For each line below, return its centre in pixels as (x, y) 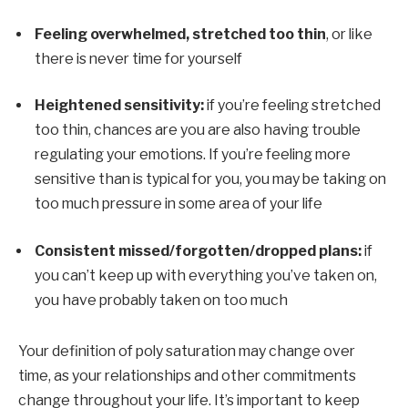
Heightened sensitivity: (119, 106)
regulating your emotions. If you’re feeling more (193, 155)
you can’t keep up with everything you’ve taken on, (206, 275)
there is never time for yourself (138, 58)
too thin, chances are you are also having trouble (198, 130)
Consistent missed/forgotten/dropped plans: (198, 251)
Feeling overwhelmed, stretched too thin (180, 34)
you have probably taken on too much (161, 300)
